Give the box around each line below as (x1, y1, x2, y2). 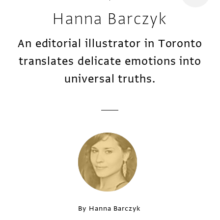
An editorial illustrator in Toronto (17, 36, 203, 51)
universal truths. (64, 71, 156, 86)
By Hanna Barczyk (78, 203, 141, 213)
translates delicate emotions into (18, 54, 202, 68)
